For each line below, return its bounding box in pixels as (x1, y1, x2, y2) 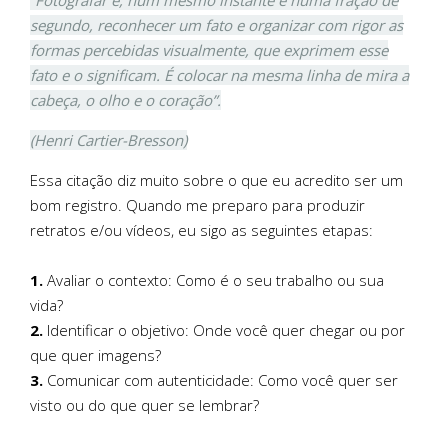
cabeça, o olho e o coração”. (30, 89, 221, 110)
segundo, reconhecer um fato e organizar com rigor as (30, 14, 403, 35)
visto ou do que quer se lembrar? (30, 394, 259, 415)
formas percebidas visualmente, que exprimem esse (30, 39, 388, 60)
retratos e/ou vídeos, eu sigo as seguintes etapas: (30, 219, 373, 240)
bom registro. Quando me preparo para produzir (30, 194, 365, 215)
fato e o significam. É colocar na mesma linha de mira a (30, 64, 409, 85)
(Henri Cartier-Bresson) (30, 129, 187, 150)
